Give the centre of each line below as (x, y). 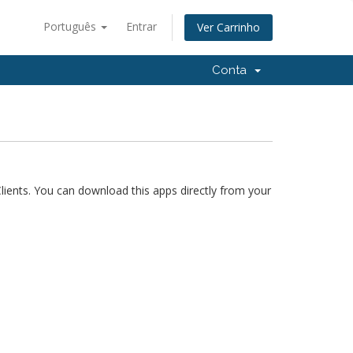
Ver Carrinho (229, 28)
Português (71, 26)
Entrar (141, 26)
